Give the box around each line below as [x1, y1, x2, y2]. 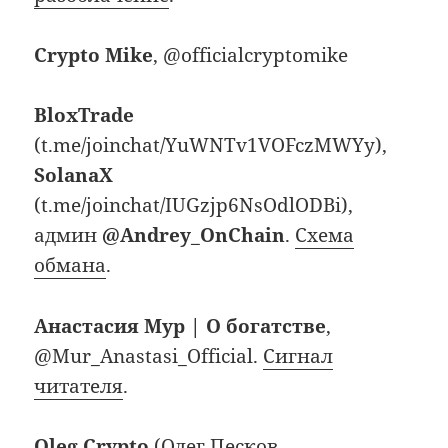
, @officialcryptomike [153, 41, 349, 68]
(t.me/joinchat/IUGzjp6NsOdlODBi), [34, 192, 354, 219]
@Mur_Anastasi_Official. [34, 342, 264, 369]
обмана [34, 252, 107, 279]
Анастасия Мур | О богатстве [34, 312, 327, 339]
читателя [34, 372, 124, 399]
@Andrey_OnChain [102, 222, 286, 249]
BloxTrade [34, 102, 135, 129]
